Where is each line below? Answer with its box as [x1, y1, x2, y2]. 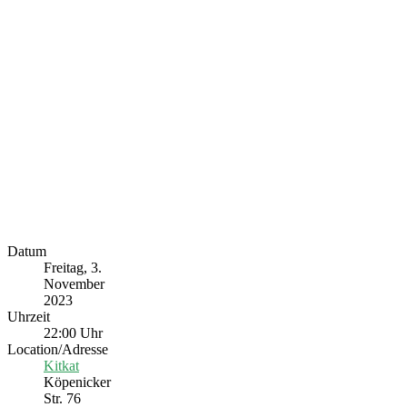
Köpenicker [44, 374, 111, 391]
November [44, 276, 104, 293]
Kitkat [44, 358, 79, 374]
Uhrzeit [7, 309, 50, 325]
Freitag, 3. [44, 260, 102, 276]
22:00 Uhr [44, 325, 103, 342]
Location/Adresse [7, 342, 108, 358]
